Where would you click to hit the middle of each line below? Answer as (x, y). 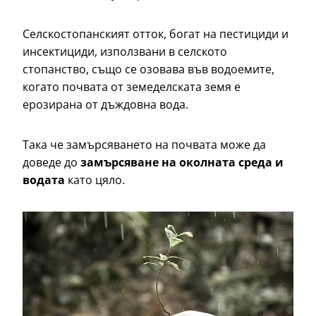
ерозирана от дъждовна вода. (107, 105)
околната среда (226, 163)
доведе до (51, 163)
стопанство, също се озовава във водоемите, (148, 69)
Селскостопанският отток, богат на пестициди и (156, 34)
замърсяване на (130, 163)
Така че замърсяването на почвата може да (144, 145)
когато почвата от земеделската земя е (132, 87)
